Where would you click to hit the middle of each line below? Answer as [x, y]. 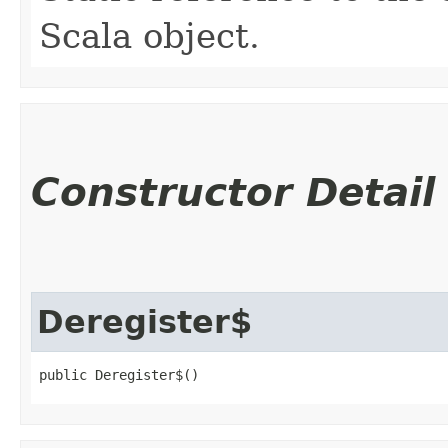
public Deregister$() [119, 374]
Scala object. [149, 35]
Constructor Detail [233, 192]
